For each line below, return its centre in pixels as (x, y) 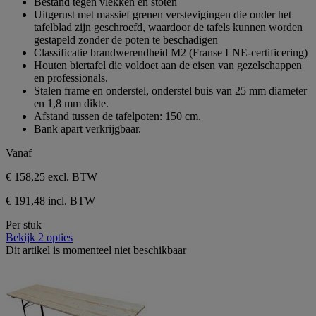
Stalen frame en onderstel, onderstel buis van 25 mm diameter (170, 91)
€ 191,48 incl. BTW (50, 201)
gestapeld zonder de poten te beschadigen (126, 40)
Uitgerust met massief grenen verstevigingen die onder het (163, 15)
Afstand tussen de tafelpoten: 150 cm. (117, 116)
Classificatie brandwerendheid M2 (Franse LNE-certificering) (171, 53)
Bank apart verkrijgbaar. (87, 129)
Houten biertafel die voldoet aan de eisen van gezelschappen (168, 66)
